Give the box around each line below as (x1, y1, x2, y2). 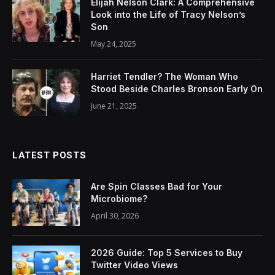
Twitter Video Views (91, 260, 178, 271)
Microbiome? (91, 193, 147, 204)
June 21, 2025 (91, 101, 137, 112)
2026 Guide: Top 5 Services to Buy (91, 247, 242, 258)
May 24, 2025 (91, 39, 136, 50)
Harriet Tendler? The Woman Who (91, 71, 238, 82)
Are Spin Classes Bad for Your (91, 181, 222, 192)
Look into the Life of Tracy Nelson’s (91, 9, 246, 20)
